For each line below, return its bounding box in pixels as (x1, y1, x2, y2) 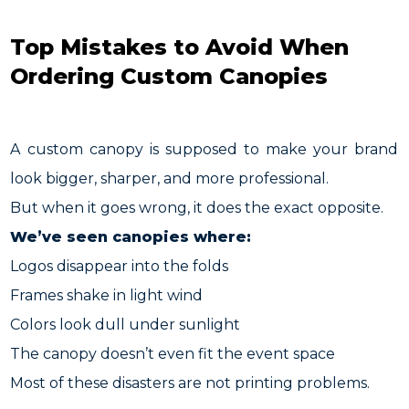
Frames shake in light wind (10, 287, 204, 304)
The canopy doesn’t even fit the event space (10, 345, 336, 362)
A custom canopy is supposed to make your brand (10, 141, 399, 158)
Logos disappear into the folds (10, 257, 229, 275)
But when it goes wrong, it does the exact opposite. (10, 199, 384, 216)
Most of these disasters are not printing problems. (10, 374, 371, 392)
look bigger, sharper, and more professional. (10, 170, 330, 187)
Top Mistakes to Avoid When (10, 34, 350, 60)
